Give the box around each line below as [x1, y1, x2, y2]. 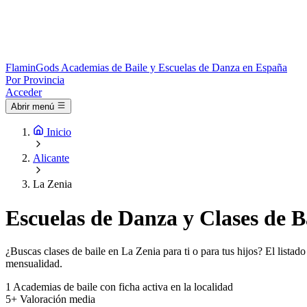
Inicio [47, 126, 71, 138]
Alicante [33, 152, 69, 164]
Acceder [5, 86, 42, 98]
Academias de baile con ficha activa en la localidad [13, 281, 233, 293]
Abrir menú [11, 101, 54, 112]
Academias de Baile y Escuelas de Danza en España [61, 62, 287, 73]
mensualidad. [5, 258, 62, 270]
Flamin [5, 62, 36, 73]
